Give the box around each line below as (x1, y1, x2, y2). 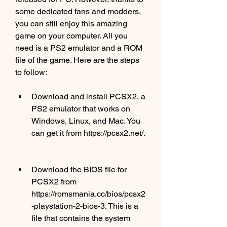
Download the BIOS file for (31, 165, 127, 174)
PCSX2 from (31, 177, 77, 186)
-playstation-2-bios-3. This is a (31, 201, 138, 211)
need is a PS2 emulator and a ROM (15, 43, 142, 53)
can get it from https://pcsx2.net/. (31, 128, 145, 138)
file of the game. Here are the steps (15, 55, 139, 65)
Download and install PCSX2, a (31, 92, 145, 101)
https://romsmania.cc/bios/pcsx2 (31, 189, 145, 199)
